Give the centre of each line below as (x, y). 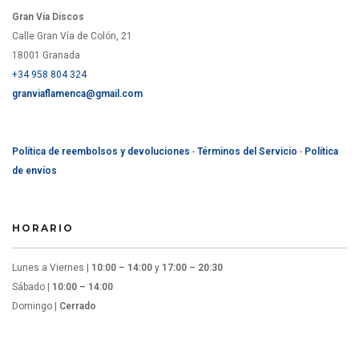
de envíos (34, 171)
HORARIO (43, 228)
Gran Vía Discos (48, 17)
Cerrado (78, 306)
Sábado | (32, 287)
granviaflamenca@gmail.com (77, 94)
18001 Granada (46, 55)
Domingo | (36, 306)
